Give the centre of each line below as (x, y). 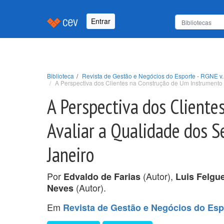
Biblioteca (60, 75)
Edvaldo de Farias (102, 176)
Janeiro (70, 154)
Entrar (101, 21)
